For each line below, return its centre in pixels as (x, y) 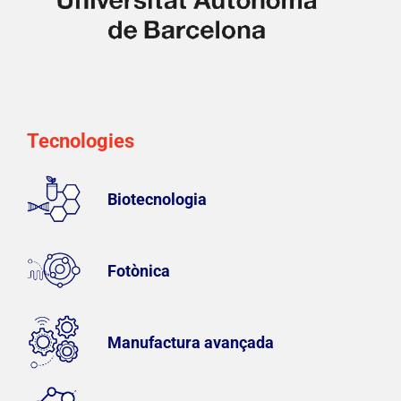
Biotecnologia (157, 199)
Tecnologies (81, 141)
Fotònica (139, 270)
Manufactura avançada (191, 342)
